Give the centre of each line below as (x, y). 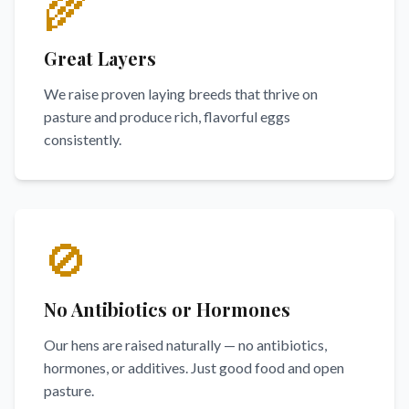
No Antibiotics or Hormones (167, 309)
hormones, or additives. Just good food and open (194, 367)
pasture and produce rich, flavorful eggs (167, 116)
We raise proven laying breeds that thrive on (181, 94)
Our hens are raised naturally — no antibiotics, (185, 345)
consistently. (83, 139)
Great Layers (100, 58)
